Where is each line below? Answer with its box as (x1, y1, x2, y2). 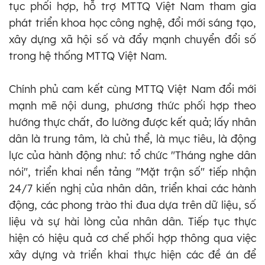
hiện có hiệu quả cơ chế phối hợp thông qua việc (9, 231, 256, 245)
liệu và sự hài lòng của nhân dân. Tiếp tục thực (9, 214, 256, 228)
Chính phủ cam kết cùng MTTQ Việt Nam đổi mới (9, 82, 256, 96)
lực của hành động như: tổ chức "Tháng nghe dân (9, 148, 256, 162)
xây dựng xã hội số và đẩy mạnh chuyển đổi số (9, 32, 256, 46)
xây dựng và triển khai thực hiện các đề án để (9, 247, 256, 261)
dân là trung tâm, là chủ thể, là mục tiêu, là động (9, 131, 256, 146)
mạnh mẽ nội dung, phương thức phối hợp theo (9, 98, 256, 112)
